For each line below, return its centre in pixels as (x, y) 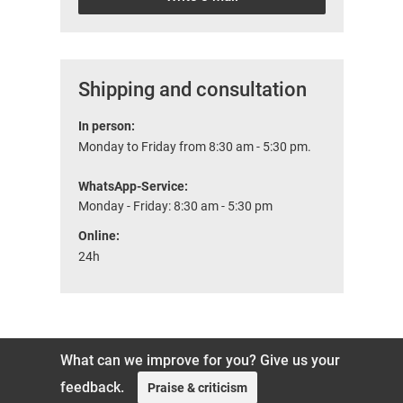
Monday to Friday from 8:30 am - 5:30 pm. (194, 147)
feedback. (92, 388)
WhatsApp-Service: (133, 187)
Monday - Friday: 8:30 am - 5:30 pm (175, 206)
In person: (106, 126)
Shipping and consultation (192, 90)
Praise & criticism (197, 388)
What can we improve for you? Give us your (200, 361)
